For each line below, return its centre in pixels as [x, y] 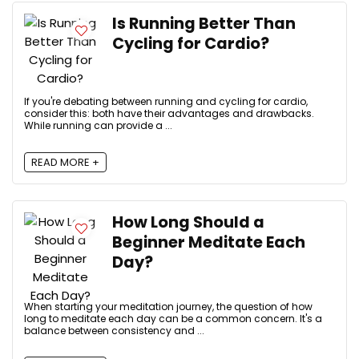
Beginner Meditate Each [209, 242]
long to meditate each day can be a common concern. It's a [173, 318]
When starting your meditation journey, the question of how [168, 306]
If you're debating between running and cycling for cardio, [166, 102]
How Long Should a [188, 222]
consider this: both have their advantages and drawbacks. [169, 114]
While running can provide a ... [98, 126]
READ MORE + [65, 162]
